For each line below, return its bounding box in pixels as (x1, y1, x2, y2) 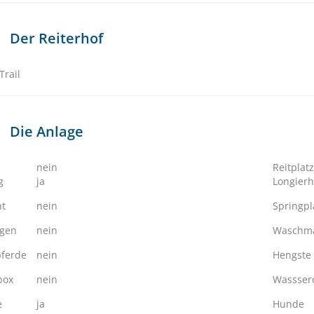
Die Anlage (10, 122, 83, 141)
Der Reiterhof (10, 29, 103, 48)
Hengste (273, 248, 311, 261)
